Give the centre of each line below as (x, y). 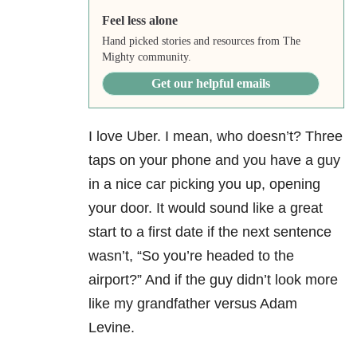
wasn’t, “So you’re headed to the (191, 256)
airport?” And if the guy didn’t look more (213, 280)
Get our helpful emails (210, 84)
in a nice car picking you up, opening (204, 184)
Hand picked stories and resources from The (201, 41)
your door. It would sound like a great (206, 208)
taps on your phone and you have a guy (214, 161)
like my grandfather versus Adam (193, 304)
